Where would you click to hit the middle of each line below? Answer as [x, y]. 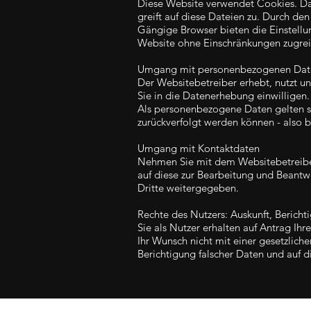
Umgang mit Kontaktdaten [199, 148]
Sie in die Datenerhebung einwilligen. [224, 95]
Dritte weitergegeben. [188, 188]
